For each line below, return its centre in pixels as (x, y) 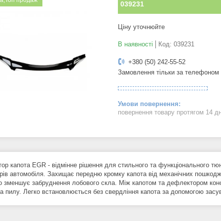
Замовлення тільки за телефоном (168, 73)
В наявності (135, 44)
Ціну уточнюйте (141, 27)
